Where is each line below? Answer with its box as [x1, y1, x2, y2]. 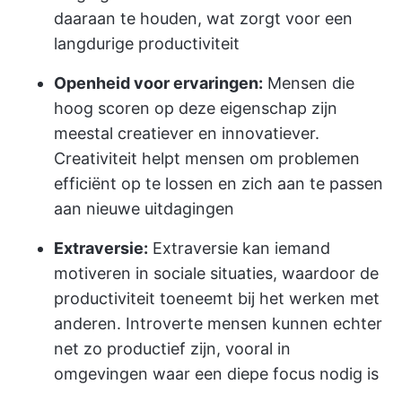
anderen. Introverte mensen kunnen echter [54, 314, 382, 333]
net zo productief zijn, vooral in [54, 339, 291, 358]
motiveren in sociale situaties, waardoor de [54, 264, 379, 283]
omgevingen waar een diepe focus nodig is [54, 364, 379, 383]
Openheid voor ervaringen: [54, 74, 263, 92]
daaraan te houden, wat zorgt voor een [54, 9, 353, 28]
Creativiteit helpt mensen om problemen [54, 149, 360, 168]
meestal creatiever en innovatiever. [54, 124, 319, 143]
